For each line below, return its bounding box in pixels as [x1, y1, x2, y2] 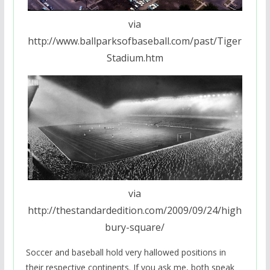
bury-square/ [105, 221, 165, 234]
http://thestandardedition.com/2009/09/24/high [28, 204, 242, 218]
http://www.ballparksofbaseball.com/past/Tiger [28, 34, 242, 48]
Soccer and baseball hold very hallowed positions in [25, 246, 226, 259]
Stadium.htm [106, 51, 163, 64]
